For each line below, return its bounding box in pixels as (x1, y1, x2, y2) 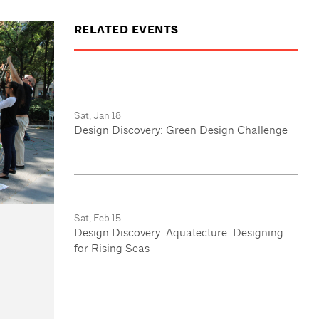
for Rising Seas (73, 241, 150, 255)
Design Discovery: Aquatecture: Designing (73, 225, 283, 239)
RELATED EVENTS (73, 23, 179, 38)
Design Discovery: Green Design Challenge (73, 122, 288, 137)
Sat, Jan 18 (73, 108, 121, 122)
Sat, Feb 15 (73, 211, 121, 224)
